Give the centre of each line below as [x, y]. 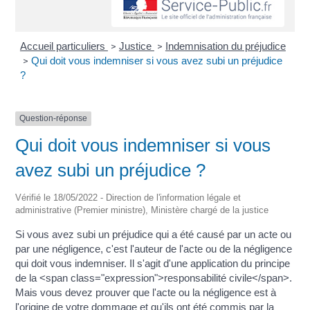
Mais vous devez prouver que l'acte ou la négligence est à [146, 292]
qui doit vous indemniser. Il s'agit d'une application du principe [153, 263]
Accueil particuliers [64, 46]
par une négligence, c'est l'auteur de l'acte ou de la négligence [154, 248]
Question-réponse [54, 119]
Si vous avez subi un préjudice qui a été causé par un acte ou [154, 234]
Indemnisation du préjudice [225, 46]
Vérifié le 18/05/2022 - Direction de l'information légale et [128, 197]
